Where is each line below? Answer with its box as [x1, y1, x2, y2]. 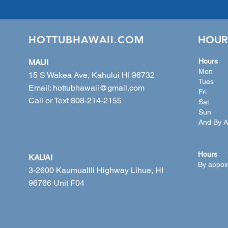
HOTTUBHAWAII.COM [28, 34, 145, 46]
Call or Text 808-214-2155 [28, 96, 122, 105]
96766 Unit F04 [28, 178, 84, 188]
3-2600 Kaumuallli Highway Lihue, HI [28, 165, 163, 175]
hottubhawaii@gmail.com [52, 83, 145, 93]
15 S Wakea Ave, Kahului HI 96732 [28, 70, 155, 80]
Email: [28, 83, 53, 93]
